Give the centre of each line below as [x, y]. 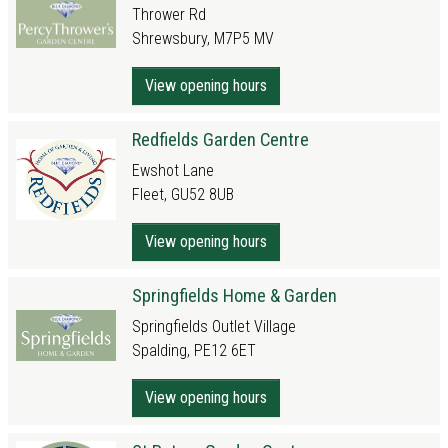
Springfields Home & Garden [234, 295]
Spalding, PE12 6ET [194, 350]
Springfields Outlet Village [214, 326]
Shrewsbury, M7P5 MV [203, 38]
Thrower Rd [169, 14]
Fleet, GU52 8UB [183, 194]
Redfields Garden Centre [220, 139]
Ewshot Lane [173, 170]
